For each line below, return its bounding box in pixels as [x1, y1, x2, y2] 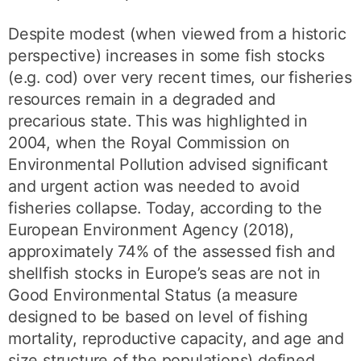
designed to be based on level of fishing [8, 307, 309, 327]
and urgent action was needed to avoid [8, 176, 300, 197]
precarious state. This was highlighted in [8, 111, 308, 131]
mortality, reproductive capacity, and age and [8, 329, 345, 349]
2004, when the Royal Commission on [8, 133, 291, 153]
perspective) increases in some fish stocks [8, 46, 325, 66]
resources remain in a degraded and [8, 89, 276, 110]
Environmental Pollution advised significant [8, 155, 328, 175]
